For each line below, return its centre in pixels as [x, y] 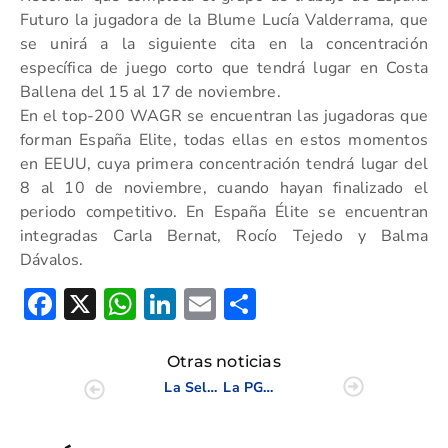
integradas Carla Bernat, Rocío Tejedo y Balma [224, 236]
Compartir [328, 303]
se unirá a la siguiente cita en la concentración [224, 44]
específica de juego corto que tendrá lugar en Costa [224, 68]
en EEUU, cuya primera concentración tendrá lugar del [224, 164]
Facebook [125, 303]
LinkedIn [237, 303]
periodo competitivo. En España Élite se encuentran [224, 212]
